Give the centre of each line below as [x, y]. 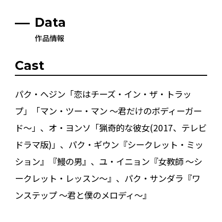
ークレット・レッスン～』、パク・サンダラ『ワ [107, 178]
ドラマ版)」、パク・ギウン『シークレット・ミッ [109, 145]
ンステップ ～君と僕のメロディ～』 [83, 195]
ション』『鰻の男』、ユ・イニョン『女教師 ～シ [108, 162]
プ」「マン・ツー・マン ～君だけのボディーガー [108, 111]
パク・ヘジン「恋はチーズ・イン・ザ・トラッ [103, 94]
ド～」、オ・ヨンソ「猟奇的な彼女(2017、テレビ [111, 128]
